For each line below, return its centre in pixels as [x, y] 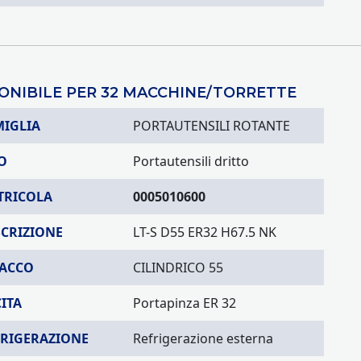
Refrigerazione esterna [203, 338]
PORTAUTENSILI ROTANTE [212, 126]
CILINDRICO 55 [178, 268]
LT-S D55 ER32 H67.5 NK [205, 232]
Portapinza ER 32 [185, 303]
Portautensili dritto [191, 161]
